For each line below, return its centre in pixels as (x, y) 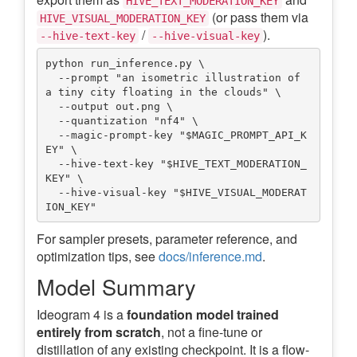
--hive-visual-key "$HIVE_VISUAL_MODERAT (51, 192)
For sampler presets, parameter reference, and (167, 239)
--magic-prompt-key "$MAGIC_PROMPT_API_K (51, 135)
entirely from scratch (99, 332)
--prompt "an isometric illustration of (51, 77)
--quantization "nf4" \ (51, 120)
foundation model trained (203, 315)
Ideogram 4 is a (82, 315)
